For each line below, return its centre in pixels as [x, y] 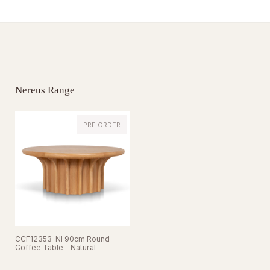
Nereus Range [45, 89]
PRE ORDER [102, 124]
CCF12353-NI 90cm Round [62, 239]
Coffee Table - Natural [55, 247]
